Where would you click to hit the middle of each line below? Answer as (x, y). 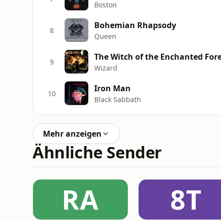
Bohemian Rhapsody (135, 25)
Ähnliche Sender (97, 152)
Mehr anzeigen (72, 134)
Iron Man (112, 88)
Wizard (106, 68)
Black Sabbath (118, 99)
